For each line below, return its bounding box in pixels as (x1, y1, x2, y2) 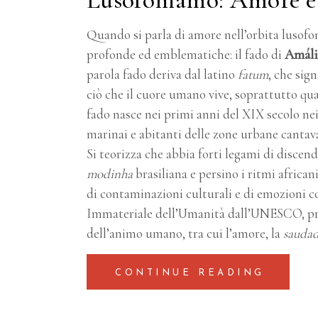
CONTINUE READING (115, 268, 265, 278)
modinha (87, 165, 133, 182)
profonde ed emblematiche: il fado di (87, 45, 285, 62)
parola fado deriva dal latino (87, 65, 238, 82)
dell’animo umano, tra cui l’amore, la (87, 224, 283, 241)
